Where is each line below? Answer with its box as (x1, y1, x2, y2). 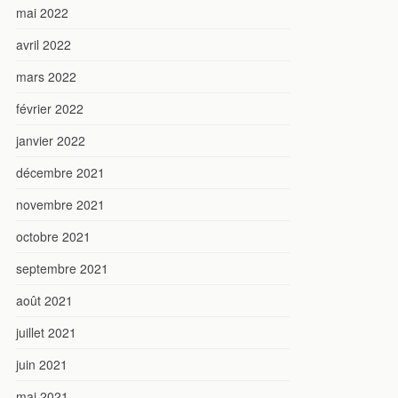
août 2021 (16, 291, 73, 309)
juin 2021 (16, 354, 68, 373)
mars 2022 (16, 67, 76, 85)
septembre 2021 (16, 259, 108, 277)
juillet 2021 (16, 322, 76, 341)
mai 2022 (16, 3, 68, 21)
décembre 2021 (16, 163, 105, 181)
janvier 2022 (16, 131, 85, 149)
